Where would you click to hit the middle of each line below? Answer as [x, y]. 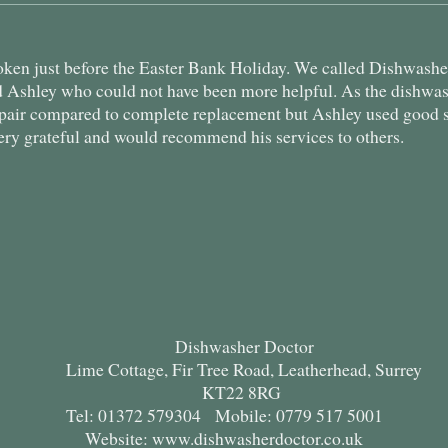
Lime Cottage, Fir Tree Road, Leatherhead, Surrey [244, 368]
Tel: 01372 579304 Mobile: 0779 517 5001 [224, 414]
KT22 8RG [244, 391]
